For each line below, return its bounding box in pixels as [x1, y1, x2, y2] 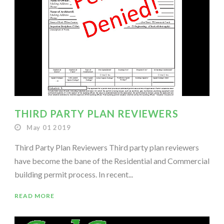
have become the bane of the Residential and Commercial [14, 155, 209, 165]
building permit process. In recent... [14, 169, 133, 179]
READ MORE [14, 191, 54, 199]
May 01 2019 [26, 123, 71, 131]
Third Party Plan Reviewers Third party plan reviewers [14, 142, 199, 152]
